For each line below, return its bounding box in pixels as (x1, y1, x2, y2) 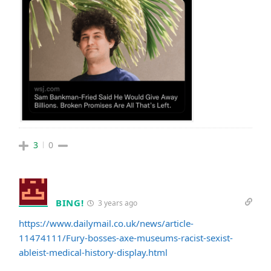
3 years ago (96, 198, 137, 209)
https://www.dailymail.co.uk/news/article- (19, 217, 194, 230)
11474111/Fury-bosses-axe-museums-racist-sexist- (19, 232, 233, 244)
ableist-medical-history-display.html (19, 246, 168, 259)
